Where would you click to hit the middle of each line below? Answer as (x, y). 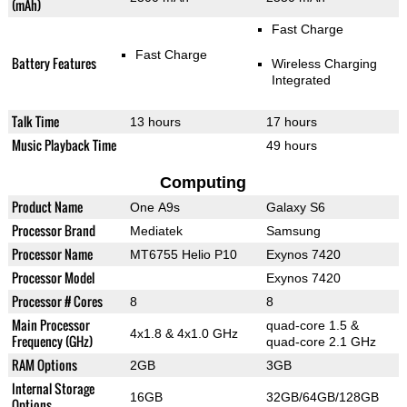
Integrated (301, 79)
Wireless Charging (324, 63)
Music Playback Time (64, 144)
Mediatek (156, 230)
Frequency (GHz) (52, 341)
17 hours (291, 121)
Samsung (293, 230)
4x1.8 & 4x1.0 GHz (184, 333)
